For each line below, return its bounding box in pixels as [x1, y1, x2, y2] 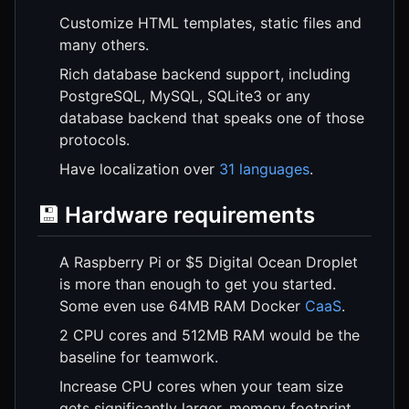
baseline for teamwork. [59, 348, 218, 367]
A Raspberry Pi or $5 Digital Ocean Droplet [59, 253, 358, 272]
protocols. [59, 131, 130, 150]
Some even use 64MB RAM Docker [59, 297, 305, 316]
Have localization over [59, 160, 219, 179]
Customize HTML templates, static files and [59, 14, 362, 33]
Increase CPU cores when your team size [59, 377, 343, 396]
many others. [59, 36, 149, 55]
